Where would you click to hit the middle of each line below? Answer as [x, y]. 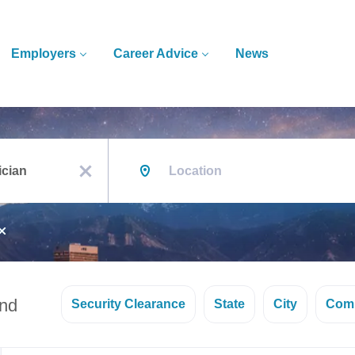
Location [129, 146]
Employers [44, 53]
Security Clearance [128, 304]
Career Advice [156, 53]
